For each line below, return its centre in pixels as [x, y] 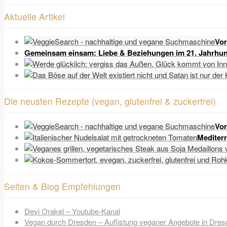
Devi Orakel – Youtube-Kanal [72, 211]
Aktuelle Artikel [34, 16]
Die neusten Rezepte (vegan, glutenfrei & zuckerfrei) [110, 101]
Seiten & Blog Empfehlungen [62, 186]
